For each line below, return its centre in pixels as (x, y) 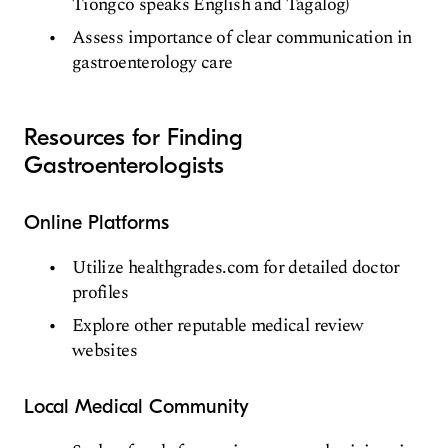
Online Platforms (96, 223)
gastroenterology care (152, 63)
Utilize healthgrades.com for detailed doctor (236, 268)
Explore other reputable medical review (218, 326)
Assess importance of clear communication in (242, 38)
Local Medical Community (136, 407)
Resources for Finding (133, 137)
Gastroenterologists (124, 165)
